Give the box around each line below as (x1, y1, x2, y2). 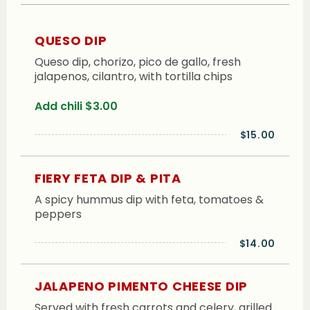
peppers (35, 206, 82, 222)
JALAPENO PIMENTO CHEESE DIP (35, 277, 248, 295)
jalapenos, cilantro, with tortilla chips (35, 69, 232, 85)
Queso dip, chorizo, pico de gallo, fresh (35, 54, 241, 71)
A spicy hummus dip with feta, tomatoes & (35, 191, 264, 208)
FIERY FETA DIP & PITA (35, 169, 181, 187)
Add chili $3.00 (35, 98, 118, 114)
